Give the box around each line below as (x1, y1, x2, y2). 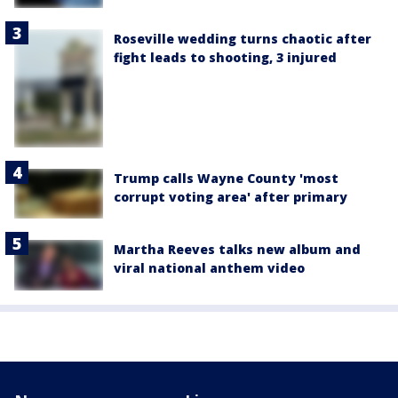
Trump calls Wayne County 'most (114, 170, 338, 187)
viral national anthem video (114, 259, 305, 277)
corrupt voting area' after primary (114, 188, 347, 206)
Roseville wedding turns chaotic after (114, 29, 371, 47)
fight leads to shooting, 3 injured (114, 48, 337, 66)
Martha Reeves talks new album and (114, 241, 361, 259)
